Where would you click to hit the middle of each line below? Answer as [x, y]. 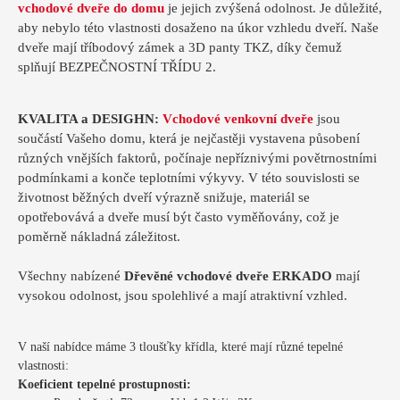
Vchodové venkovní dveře [238, 118]
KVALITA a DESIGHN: [88, 118]
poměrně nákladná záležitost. [99, 236]
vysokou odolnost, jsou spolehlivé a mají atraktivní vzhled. [183, 295]
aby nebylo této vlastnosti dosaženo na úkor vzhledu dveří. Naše [198, 27]
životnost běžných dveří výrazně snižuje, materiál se [164, 197]
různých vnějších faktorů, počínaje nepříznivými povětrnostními [197, 158]
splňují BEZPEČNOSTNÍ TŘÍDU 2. [117, 67]
